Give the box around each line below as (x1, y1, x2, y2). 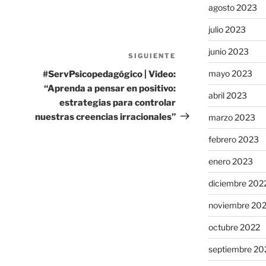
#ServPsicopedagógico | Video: (43, 68, 176, 80)
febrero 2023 (208, 134, 259, 145)
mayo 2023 (208, 68, 252, 79)
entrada (175, 65, 212, 77)
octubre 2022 (208, 222, 260, 233)
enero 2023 (208, 156, 253, 167)
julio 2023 (208, 24, 246, 35)
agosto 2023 (208, 2, 257, 13)
